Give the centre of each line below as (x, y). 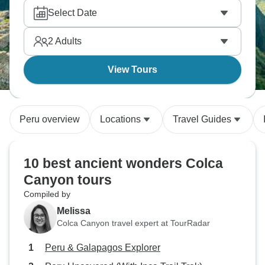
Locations (120, 119)
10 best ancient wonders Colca (123, 163)
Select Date (72, 13)
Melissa (74, 211)
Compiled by (47, 194)
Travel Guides (202, 119)
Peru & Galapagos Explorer (103, 248)
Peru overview (50, 119)
